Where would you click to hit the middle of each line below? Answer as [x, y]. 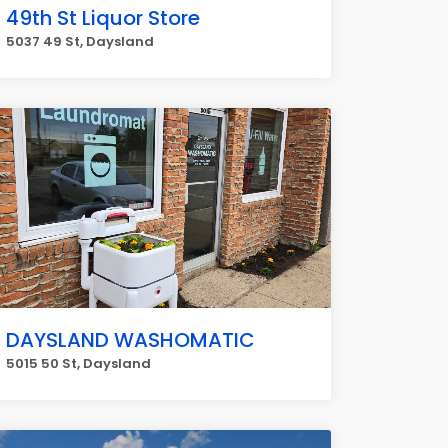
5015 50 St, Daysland [78, 363]
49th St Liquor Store [103, 18]
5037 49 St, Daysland [80, 41]
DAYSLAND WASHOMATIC [130, 340]
